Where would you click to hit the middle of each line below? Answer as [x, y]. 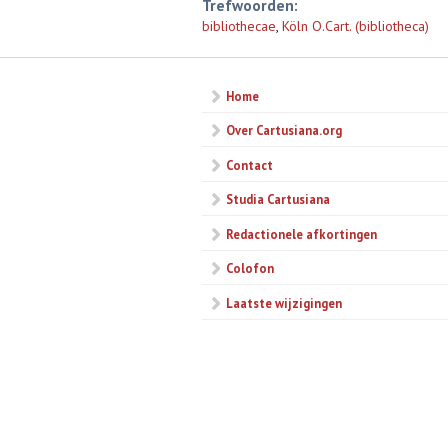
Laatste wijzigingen [284, 302]
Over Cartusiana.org [284, 130]
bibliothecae [239, 26]
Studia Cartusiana [278, 199]
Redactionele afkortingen [301, 233]
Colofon [250, 268]
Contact [249, 164]
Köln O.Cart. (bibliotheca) [355, 26]
